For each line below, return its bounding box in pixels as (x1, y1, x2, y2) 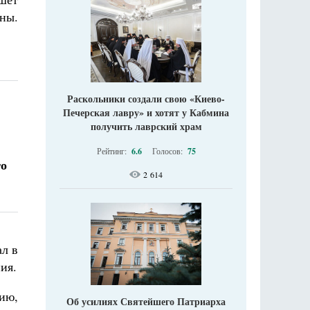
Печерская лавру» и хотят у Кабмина (63, 104, 229, 120)
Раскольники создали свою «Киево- (67, 91, 225, 106)
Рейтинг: (96, 145, 129, 156)
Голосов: (152, 145, 185, 156)
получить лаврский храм (90, 118, 202, 134)
